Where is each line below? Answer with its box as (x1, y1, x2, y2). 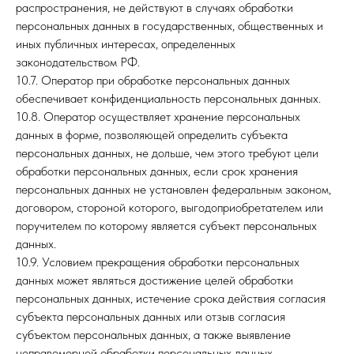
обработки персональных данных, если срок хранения (16, 164, 298, 179)
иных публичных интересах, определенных (16, 36, 235, 51)
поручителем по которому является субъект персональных (16, 218, 317, 233)
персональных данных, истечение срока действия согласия (16, 291, 326, 306)
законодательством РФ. (16, 55, 140, 70)
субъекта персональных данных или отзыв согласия (16, 309, 285, 324)
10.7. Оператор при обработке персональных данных (16, 73, 290, 88)
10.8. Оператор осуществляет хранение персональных (16, 109, 300, 124)
